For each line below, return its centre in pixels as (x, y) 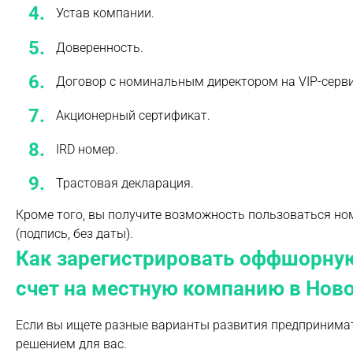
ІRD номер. (87, 150)
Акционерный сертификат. (133, 115)
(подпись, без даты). (74, 234)
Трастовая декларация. (125, 184)
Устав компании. (105, 13)
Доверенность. (100, 47)
